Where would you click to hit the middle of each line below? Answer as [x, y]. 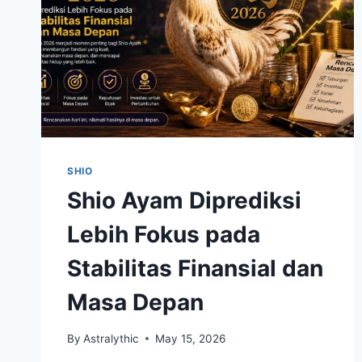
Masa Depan [135, 303]
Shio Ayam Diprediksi [184, 201]
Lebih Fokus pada [164, 235]
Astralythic [112, 338]
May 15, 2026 [191, 338]
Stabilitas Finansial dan [195, 269]
